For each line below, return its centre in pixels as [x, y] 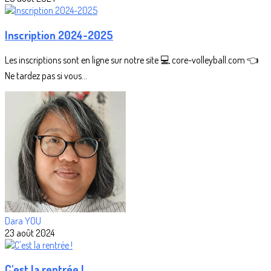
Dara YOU [23, 220]
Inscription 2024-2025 [59, 34]
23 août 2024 [30, 233]
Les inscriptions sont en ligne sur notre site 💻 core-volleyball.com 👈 [132, 60]
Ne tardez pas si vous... [46, 75]
